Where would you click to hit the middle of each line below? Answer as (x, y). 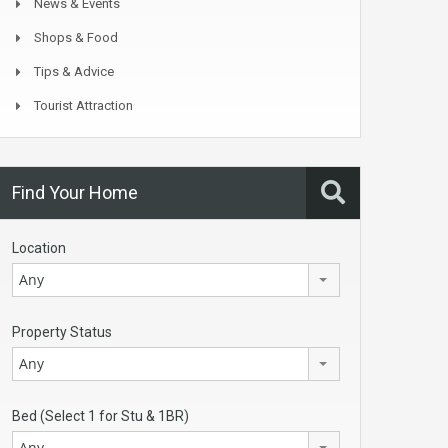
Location (39, 248)
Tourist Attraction (83, 105)
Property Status (62, 332)
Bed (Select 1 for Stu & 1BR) (100, 416)
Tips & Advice (74, 71)
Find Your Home (75, 192)
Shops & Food (76, 37)
